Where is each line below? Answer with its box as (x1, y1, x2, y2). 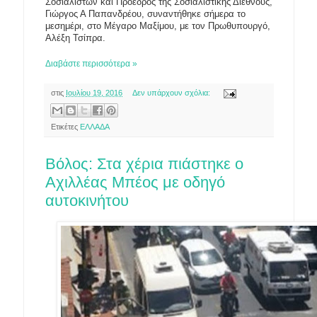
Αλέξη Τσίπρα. (45, 33, 105, 44)
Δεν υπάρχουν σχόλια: (132, 88, 212, 98)
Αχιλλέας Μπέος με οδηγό (45, 173, 225, 191)
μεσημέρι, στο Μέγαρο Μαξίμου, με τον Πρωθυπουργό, (45, 21, 270, 32)
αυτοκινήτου (45, 191, 129, 209)
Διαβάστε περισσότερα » (45, 59, 137, 69)
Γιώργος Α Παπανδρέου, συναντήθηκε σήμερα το (45, 8, 246, 20)
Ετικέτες (51, 122, 80, 131)
